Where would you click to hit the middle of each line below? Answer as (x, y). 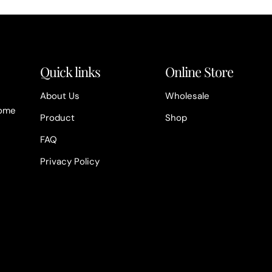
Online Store (199, 72)
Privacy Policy (70, 161)
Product (57, 118)
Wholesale (187, 96)
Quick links (70, 72)
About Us (59, 96)
